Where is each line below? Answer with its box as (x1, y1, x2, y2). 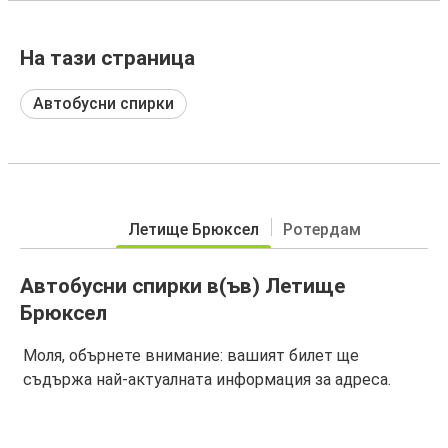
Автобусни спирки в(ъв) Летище (20, 273, 345, 298)
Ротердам (282, 219, 361, 239)
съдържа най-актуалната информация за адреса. (23, 370, 391, 390)
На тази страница (20, 45, 195, 70)
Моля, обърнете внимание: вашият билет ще (23, 346, 359, 366)
